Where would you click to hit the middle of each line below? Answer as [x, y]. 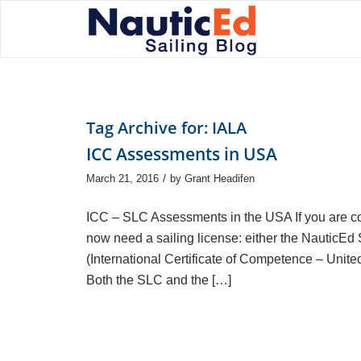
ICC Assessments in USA [182, 154]
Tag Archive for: [149, 128]
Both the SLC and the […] [159, 280]
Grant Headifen [220, 178]
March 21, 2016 [122, 178]
